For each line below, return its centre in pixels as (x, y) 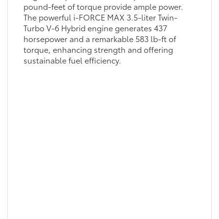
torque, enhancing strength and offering (98, 49)
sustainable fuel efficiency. (72, 60)
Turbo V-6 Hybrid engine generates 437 (95, 27)
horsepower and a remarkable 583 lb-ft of (99, 38)
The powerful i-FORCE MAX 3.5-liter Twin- (100, 17)
